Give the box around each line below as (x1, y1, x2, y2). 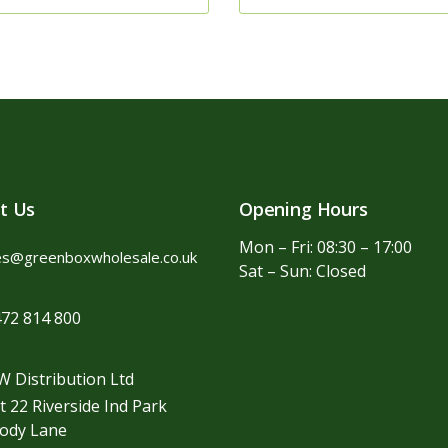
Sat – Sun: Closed (239, 260, 366, 282)
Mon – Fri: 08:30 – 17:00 (239, 236, 412, 258)
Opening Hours (239, 197, 368, 221)
